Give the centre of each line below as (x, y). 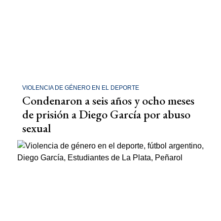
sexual (37, 128)
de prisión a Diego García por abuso (106, 114)
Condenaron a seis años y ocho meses (108, 100)
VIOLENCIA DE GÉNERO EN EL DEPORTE (81, 88)
